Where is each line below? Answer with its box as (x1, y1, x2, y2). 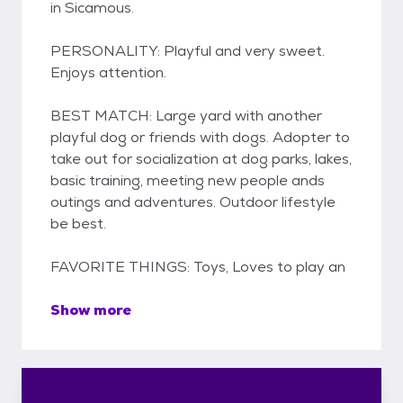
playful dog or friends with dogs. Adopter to (50, 128, 350, 147)
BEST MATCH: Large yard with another (50, 106, 322, 125)
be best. (50, 214, 106, 233)
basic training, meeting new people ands (50, 171, 325, 190)
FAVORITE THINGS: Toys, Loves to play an (50, 257, 345, 276)
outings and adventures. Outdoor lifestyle (50, 193, 336, 211)
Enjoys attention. (50, 63, 166, 82)
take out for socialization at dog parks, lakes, (50, 149, 352, 168)
